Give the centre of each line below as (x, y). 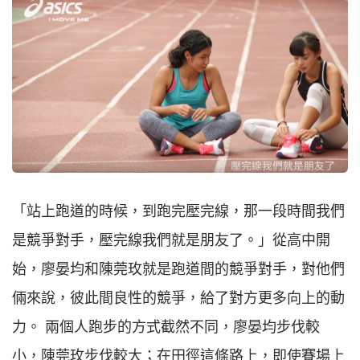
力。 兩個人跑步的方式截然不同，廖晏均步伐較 (166, 327)
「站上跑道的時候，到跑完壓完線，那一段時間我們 (178, 211)
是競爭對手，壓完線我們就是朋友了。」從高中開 (171, 240)
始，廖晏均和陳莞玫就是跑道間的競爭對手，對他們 (178, 269)
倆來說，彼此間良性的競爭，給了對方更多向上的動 (178, 298)
